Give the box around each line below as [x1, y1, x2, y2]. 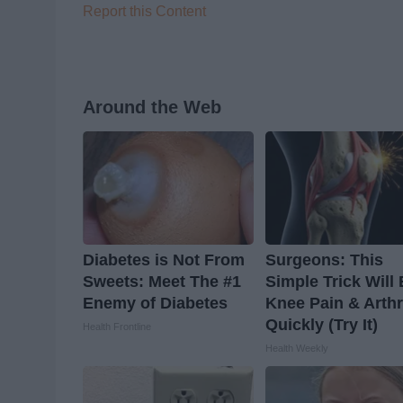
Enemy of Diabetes [83, 294, 228, 313]
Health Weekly [265, 343, 329, 354]
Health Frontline [83, 321, 151, 333]
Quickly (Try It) [265, 316, 379, 335]
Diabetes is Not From [83, 251, 245, 270]
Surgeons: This [265, 251, 384, 270]
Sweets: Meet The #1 [83, 273, 241, 291]
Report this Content [83, 4, 206, 20]
